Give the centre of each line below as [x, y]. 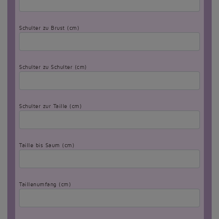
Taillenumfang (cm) [45, 185]
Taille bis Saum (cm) [47, 146]
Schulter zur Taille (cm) [50, 107]
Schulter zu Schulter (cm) [53, 67]
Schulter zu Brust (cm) [49, 28]
